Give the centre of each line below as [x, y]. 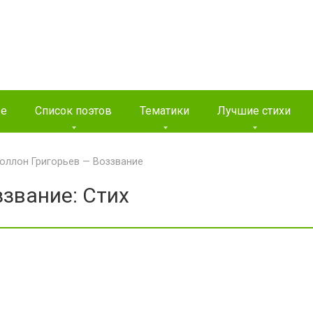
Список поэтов [73, 111]
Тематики [165, 111]
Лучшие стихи [254, 111]
